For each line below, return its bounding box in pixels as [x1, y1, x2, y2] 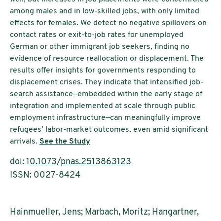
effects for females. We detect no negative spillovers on [10, 19, 207, 28]
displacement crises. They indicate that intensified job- [10, 78, 203, 87]
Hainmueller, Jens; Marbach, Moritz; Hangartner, [10, 208, 199, 218]
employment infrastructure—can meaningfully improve [10, 114, 201, 122]
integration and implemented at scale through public [10, 102, 195, 110]
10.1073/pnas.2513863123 [26, 157, 131, 167]
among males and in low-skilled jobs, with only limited [10, 7, 199, 16]
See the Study [39, 138, 90, 146]
